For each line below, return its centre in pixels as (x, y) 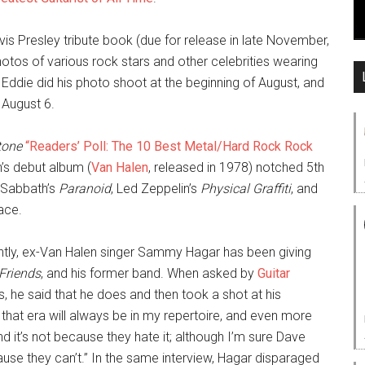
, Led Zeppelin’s (156, 189)
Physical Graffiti (246, 189)
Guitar (274, 273)
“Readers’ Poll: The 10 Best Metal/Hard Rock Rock (169, 146)
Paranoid (85, 189)
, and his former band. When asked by (149, 273)
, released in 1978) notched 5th (236, 167)
